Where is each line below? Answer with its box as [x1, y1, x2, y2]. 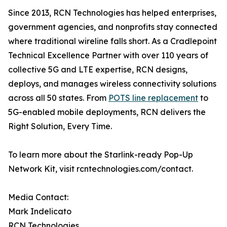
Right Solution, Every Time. [8, 121, 112, 132]
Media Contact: [8, 192, 68, 203]
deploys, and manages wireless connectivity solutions [8, 79, 216, 89]
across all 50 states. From [8, 93, 108, 103]
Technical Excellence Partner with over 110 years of [8, 50, 208, 61]
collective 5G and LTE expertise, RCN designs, [8, 64, 187, 75]
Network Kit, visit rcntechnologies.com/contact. [8, 164, 193, 174]
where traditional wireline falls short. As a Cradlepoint [8, 36, 217, 47]
